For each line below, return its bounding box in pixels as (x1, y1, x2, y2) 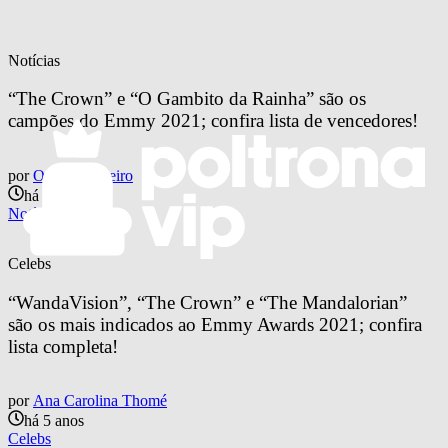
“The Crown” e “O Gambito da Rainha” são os (8, 88, 371, 110)
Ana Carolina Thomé (33, 392, 167, 410)
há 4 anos (24, 186, 84, 204)
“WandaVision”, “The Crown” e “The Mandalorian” (8, 291, 412, 313)
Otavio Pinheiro (33, 166, 133, 184)
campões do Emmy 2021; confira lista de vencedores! (8, 110, 418, 132)
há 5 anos (24, 412, 84, 430)
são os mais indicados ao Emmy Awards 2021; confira (8, 313, 427, 335)
